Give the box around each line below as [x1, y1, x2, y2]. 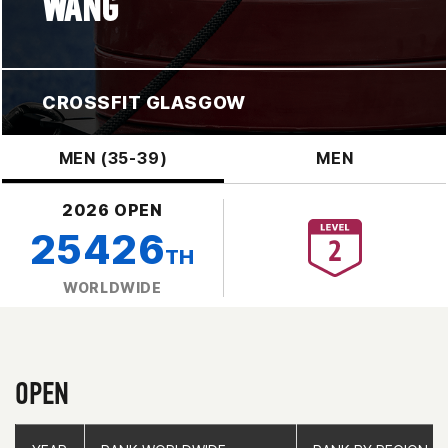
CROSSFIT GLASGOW [42, 91, 246, 113]
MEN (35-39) [58, 147, 168, 168]
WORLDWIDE [62, 278, 163, 296]
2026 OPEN [61, 199, 164, 220]
